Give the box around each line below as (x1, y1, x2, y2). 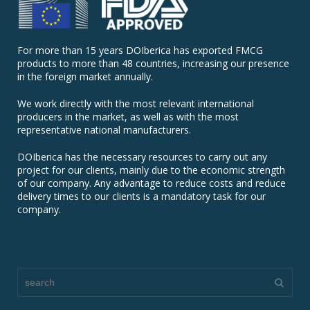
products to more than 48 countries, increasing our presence (17, 57, 289, 71)
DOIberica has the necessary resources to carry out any (17, 150, 267, 164)
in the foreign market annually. (17, 70, 153, 84)
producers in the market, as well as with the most (17, 110, 239, 124)
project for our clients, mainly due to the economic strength (17, 163, 285, 177)
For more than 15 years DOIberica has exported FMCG (17, 44, 263, 57)
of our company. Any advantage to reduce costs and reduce (17, 176, 286, 190)
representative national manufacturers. (17, 123, 191, 137)
